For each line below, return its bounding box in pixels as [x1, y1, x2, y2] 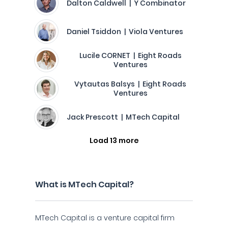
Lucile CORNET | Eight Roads [79, 50, 182, 61]
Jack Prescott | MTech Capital [67, 112, 180, 122]
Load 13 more [89, 135, 139, 146]
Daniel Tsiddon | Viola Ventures [67, 26, 183, 37]
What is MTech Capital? [35, 179, 134, 190]
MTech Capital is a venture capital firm [35, 213, 175, 223]
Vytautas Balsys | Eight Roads [74, 79, 186, 89]
